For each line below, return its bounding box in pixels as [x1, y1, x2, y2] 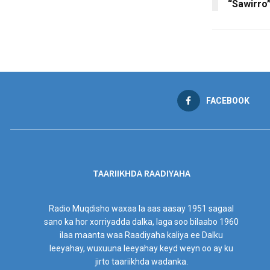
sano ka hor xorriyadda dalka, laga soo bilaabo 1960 [44, 217, 239, 227]
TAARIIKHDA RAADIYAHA [92, 166, 190, 179]
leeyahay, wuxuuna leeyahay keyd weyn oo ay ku [49, 243, 234, 254]
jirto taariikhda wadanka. [95, 257, 188, 267]
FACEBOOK [206, 95, 250, 105]
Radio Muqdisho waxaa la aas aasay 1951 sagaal [49, 204, 234, 214]
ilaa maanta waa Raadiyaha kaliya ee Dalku [60, 230, 224, 240]
